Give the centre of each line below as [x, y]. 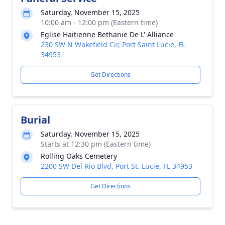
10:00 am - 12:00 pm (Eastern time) [99, 22]
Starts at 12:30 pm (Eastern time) [96, 144]
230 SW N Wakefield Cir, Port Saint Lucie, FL [113, 44]
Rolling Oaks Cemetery [79, 156]
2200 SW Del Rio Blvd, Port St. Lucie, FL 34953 [117, 166]
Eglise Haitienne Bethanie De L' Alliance [107, 34]
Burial [35, 120]
